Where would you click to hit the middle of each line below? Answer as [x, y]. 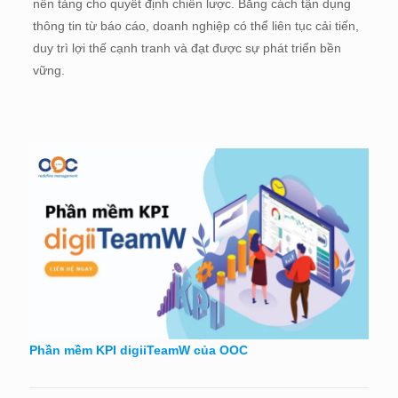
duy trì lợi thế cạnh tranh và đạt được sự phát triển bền [187, 48]
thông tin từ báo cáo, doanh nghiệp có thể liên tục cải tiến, [195, 26]
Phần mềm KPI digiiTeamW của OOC [139, 350]
